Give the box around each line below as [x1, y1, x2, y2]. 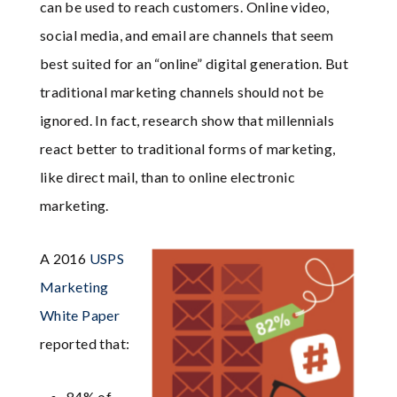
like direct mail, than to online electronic [39, 168, 296, 186]
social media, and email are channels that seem [39, 27, 334, 44]
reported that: [39, 335, 130, 353]
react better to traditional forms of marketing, [39, 140, 336, 158]
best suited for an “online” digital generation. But [39, 55, 349, 73]
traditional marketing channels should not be [39, 83, 324, 101]
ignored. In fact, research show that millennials [39, 112, 335, 129]
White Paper [39, 307, 121, 324]
